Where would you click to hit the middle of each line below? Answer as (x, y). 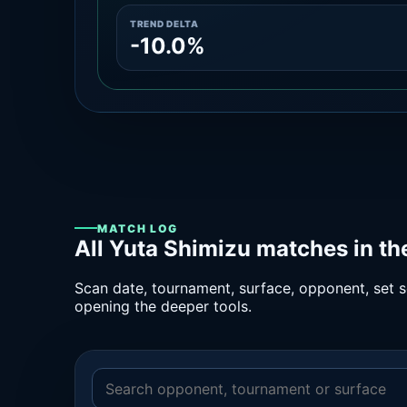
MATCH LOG (138, 228)
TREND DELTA (164, 24)
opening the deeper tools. (163, 307)
